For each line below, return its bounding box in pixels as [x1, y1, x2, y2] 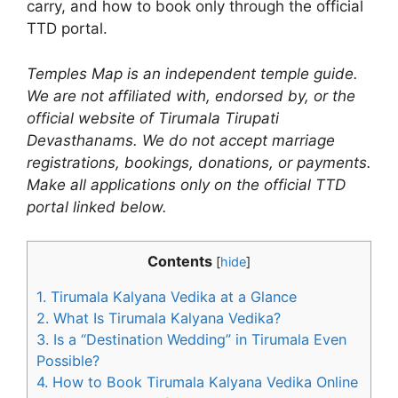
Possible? [36, 352, 99, 370]
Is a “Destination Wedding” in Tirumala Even [49, 330, 346, 349]
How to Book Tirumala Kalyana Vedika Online [48, 373, 358, 392]
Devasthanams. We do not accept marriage [27, 131, 335, 149]
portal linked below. [27, 197, 167, 216]
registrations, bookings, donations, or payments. [27, 153, 371, 171]
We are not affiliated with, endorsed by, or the [27, 86, 355, 105]
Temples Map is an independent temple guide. [27, 64, 358, 83]
